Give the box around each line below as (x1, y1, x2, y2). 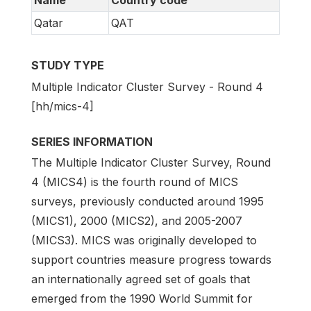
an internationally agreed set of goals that (31, 271, 250, 286)
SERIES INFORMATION (31, 134, 153, 149)
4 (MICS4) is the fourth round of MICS (31, 174, 238, 189)
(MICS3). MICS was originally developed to (31, 233, 257, 247)
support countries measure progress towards (31, 252, 271, 267)
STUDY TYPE (31, 58, 104, 73)
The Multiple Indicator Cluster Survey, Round (31, 155, 271, 169)
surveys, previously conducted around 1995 (31, 194, 264, 208)
